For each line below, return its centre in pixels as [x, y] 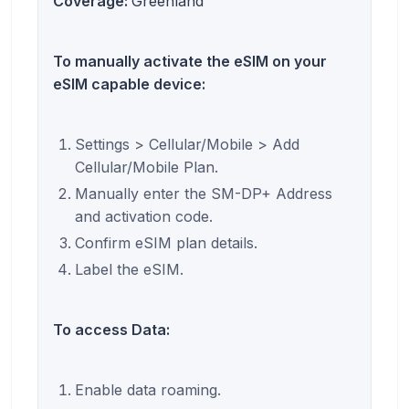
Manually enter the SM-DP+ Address [204, 194]
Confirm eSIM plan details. [166, 243]
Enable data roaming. [148, 390]
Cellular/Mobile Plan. [147, 168]
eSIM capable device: [129, 84]
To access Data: [111, 330]
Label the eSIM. [129, 270]
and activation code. [144, 217]
